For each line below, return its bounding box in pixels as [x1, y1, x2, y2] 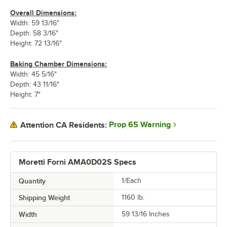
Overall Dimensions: [10, 9, 77, 17]
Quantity [19, 177, 46, 185]
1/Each [122, 177, 141, 185]
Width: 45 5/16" [10, 70, 57, 79]
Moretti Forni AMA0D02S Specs [19, 158, 136, 167]
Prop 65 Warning [109, 120, 171, 130]
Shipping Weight [19, 194, 70, 202]
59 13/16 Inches [122, 210, 170, 218]
